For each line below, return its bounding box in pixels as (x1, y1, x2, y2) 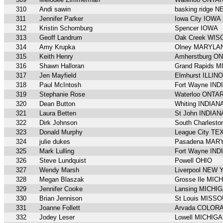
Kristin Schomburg (39, 24, 93, 32)
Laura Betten (39, 110, 76, 117)
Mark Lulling (39, 147, 74, 155)
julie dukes (39, 138, 70, 146)
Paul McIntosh (39, 81, 81, 89)
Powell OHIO (175, 157, 212, 165)
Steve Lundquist (39, 157, 86, 165)
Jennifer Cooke (39, 185, 83, 193)
